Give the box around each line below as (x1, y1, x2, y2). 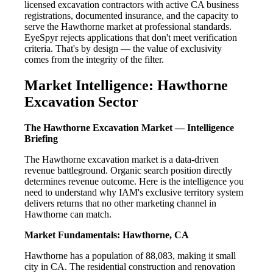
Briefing (24, 133, 58, 144)
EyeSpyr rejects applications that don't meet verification (24, 32, 237, 43)
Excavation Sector (24, 93, 138, 110)
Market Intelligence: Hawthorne (24, 77, 228, 93)
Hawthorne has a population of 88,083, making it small (24, 250, 236, 261)
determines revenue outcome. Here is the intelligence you (24, 175, 244, 186)
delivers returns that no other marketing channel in (24, 197, 216, 208)
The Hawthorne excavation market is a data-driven (24, 154, 219, 165)
